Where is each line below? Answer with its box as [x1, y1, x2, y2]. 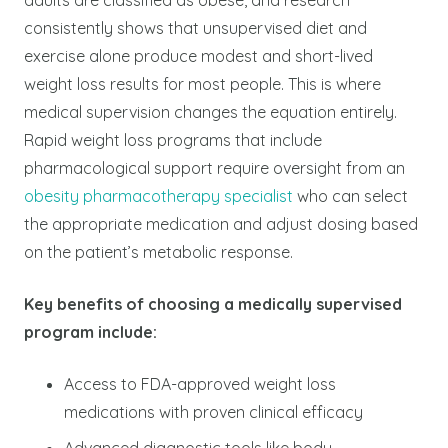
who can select [293, 185, 408, 206]
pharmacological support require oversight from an [24, 157, 405, 178]
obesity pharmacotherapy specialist [24, 185, 293, 206]
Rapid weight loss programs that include [24, 129, 322, 150]
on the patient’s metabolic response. [24, 241, 293, 262]
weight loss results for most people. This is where [24, 73, 381, 94]
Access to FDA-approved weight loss [64, 373, 336, 394]
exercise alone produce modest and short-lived [24, 45, 373, 66]
